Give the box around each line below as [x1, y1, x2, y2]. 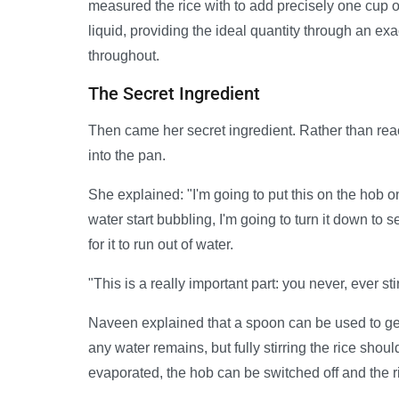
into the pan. [88, 148, 166, 164]
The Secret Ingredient [88, 83, 260, 105]
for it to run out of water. [88, 237, 233, 253]
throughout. [88, 48, 159, 64]
